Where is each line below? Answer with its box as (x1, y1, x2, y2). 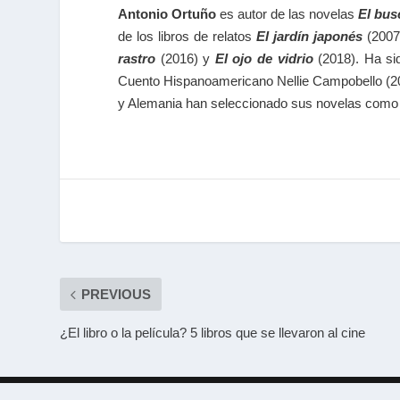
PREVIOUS (81, 287, 152, 303)
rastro (118, 50, 155, 66)
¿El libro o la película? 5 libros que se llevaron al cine (60, 325, 366, 341)
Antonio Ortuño (118, 5, 216, 21)
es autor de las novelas (216, 5, 358, 21)
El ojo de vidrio (214, 50, 313, 66)
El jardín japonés (255, 28, 362, 44)
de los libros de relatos (118, 28, 256, 44)
